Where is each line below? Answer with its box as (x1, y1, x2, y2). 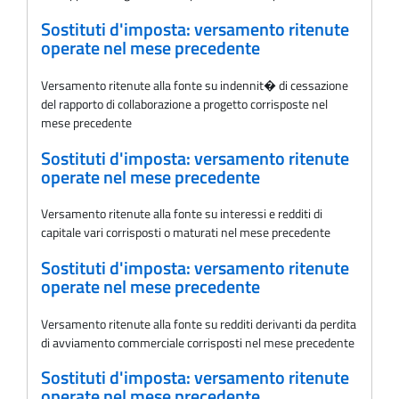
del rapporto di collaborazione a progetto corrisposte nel (41, 94, 328, 113)
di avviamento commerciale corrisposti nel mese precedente (41, 332, 354, 352)
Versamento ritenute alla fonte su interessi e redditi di (41, 204, 322, 224)
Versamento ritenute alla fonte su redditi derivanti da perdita (41, 313, 356, 333)
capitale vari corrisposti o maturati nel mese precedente (41, 223, 330, 242)
